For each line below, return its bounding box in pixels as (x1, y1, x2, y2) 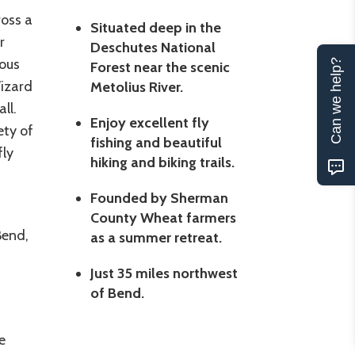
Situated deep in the (90, 19, 221, 37)
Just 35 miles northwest (90, 265, 238, 283)
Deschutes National (90, 39, 216, 57)
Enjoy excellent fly (90, 114, 209, 132)
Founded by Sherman (90, 189, 228, 208)
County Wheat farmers (90, 209, 236, 227)
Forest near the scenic (90, 59, 230, 77)
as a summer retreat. (90, 229, 222, 247)
